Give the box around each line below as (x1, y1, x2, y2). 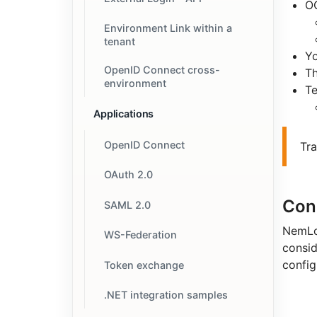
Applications (93, 107, 154, 120)
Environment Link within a (103, 21, 232, 34)
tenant (103, 35, 135, 47)
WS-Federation (103, 229, 177, 241)
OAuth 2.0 (103, 168, 153, 181)
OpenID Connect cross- (103, 64, 220, 76)
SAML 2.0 (103, 198, 151, 211)
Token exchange (103, 258, 184, 271)
